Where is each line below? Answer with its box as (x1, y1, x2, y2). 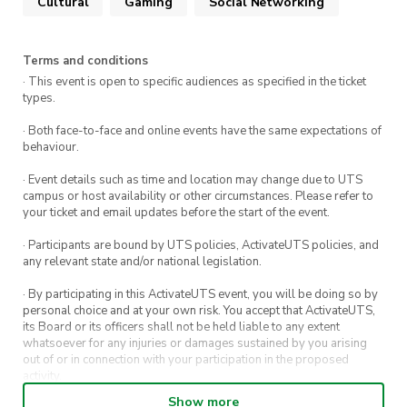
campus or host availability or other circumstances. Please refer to (23, 187, 373, 204)
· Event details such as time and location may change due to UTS (23, 171, 362, 188)
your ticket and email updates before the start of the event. (23, 203, 330, 221)
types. (23, 89, 55, 106)
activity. (23, 367, 62, 384)
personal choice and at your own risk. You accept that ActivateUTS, (23, 302, 375, 319)
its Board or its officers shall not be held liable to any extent (23, 318, 340, 335)
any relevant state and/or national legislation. (23, 253, 262, 270)
